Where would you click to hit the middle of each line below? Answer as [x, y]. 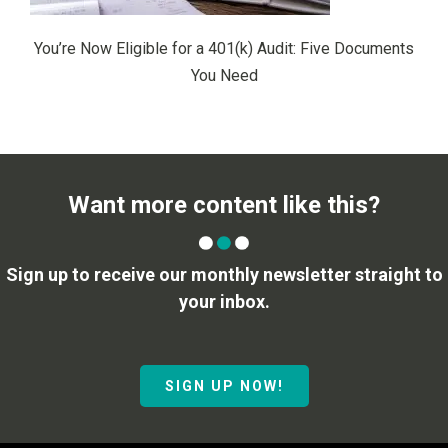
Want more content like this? [224, 204]
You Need [224, 75]
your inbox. [224, 301]
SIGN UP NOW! [224, 385]
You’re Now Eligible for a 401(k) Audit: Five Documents [224, 48]
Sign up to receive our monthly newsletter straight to [224, 274]
